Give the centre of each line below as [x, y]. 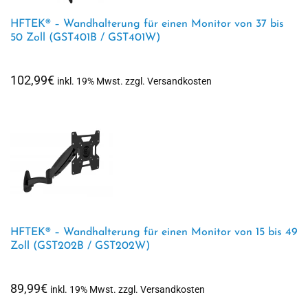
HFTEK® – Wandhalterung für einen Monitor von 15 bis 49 [154, 232]
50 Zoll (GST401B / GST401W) [85, 38]
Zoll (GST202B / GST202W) [80, 246]
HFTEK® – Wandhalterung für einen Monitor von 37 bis [147, 24]
